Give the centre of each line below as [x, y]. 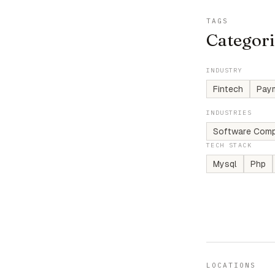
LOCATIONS [231, 265]
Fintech [228, 89]
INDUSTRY [225, 70]
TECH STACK [229, 145]
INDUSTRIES [229, 113]
